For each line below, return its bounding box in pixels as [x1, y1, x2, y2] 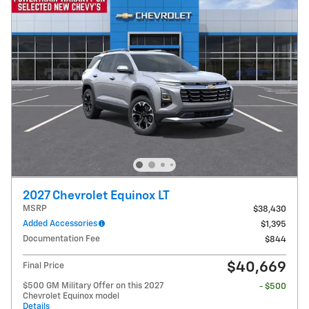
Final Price [23, 261, 64, 270]
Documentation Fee [23, 234, 100, 243]
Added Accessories [23, 219, 97, 228]
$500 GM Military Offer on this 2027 [23, 281, 163, 290]
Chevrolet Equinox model [23, 291, 119, 301]
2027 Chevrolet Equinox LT [23, 189, 170, 202]
